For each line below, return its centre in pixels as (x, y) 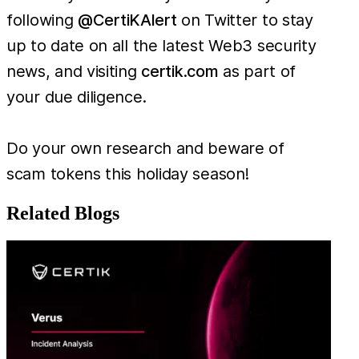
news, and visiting (74, 72)
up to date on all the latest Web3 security (161, 46)
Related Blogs (63, 214)
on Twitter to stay (245, 20)
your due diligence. (77, 97)
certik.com (180, 72)
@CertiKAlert (127, 20)
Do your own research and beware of (145, 149)
